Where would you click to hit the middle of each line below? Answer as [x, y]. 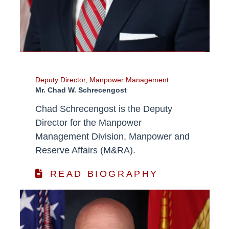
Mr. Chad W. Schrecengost [81, 90]
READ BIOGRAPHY [104, 174]
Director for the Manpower [88, 123]
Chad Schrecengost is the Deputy [104, 109]
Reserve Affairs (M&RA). [85, 151]
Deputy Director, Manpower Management [102, 80]
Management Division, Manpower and [112, 137]
